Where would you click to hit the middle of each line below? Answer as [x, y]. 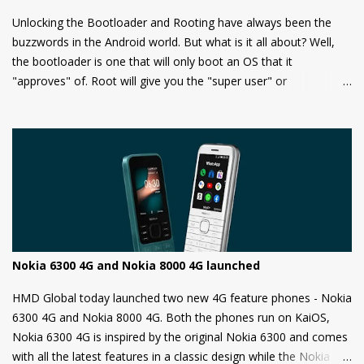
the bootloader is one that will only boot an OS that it [152, 61]
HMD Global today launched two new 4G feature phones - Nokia [182, 297]
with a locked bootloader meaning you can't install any [155, 119]
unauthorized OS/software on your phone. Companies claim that [182, 139]
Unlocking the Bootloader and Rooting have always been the [172, 22]
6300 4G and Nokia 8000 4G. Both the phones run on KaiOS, [171, 317]
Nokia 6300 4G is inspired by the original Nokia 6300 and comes [180, 336]
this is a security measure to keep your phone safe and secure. [177, 158]
